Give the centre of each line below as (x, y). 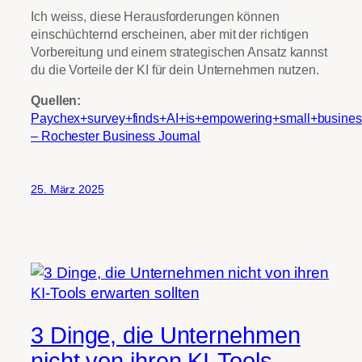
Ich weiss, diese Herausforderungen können (155, 16)
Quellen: (56, 100)
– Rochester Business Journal (116, 135)
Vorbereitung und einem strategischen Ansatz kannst (179, 51)
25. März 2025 (67, 189)
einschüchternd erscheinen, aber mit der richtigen (170, 34)
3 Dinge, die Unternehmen (166, 335)
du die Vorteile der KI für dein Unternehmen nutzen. (175, 69)
